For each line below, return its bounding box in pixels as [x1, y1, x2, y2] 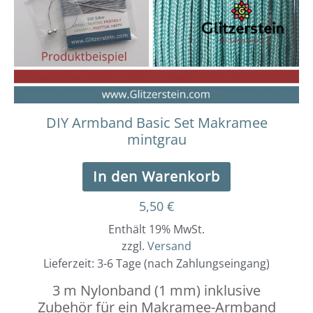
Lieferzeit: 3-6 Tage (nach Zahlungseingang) [43, 256, 270, 272]
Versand [147, 238, 191, 254]
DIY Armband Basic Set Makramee [45, 113, 268, 133]
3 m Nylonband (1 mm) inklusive [52, 281, 261, 300]
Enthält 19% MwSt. [108, 221, 205, 238]
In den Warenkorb [93, 167, 220, 187]
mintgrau [126, 130, 187, 150]
